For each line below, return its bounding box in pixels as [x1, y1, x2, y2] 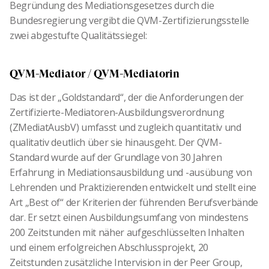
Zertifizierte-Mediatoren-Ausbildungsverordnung [10, 106, 225, 119]
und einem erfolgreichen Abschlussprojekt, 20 [10, 241, 208, 255]
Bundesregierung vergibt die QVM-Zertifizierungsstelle [10, 14, 250, 28]
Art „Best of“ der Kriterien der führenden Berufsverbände [10, 196, 259, 210]
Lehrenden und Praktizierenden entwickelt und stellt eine [10, 181, 257, 195]
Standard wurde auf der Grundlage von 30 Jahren [10, 151, 222, 165]
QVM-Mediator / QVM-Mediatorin [10, 67, 180, 80]
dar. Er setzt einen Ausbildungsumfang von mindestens [10, 211, 249, 225]
